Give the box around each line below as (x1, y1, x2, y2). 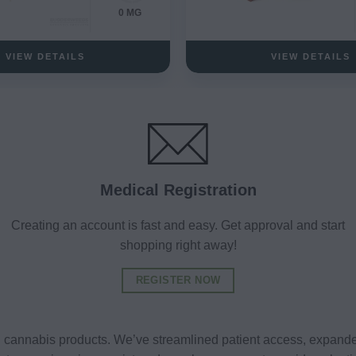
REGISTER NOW (135, 273, 221, 286)
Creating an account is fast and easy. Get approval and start (11, 218, 345, 232)
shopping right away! (119, 238, 237, 252)
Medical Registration (99, 180, 257, 199)
